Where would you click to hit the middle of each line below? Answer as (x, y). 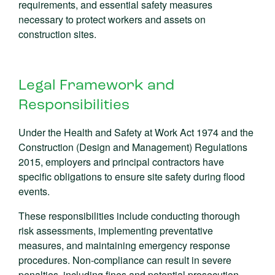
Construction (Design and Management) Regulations (133, 147)
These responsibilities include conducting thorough (129, 216)
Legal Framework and (96, 86)
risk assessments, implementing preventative (116, 230)
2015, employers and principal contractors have (121, 162)
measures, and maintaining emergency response (124, 245)
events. (34, 191)
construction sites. (57, 34)
